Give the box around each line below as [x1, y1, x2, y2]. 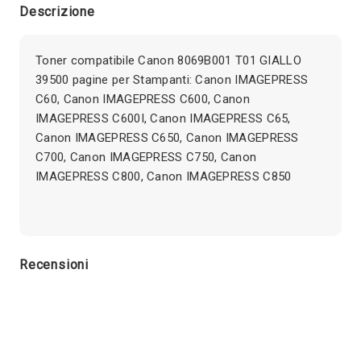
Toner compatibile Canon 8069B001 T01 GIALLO [35, 52, 301, 68]
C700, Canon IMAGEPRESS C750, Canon [35, 149, 257, 164]
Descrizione [19, 3, 95, 19]
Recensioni [19, 256, 89, 272]
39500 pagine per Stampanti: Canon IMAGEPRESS [35, 72, 309, 87]
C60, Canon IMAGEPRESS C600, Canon [35, 91, 250, 106]
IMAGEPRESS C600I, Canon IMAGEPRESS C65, [35, 110, 291, 126]
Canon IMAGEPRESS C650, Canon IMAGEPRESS [35, 130, 299, 145]
